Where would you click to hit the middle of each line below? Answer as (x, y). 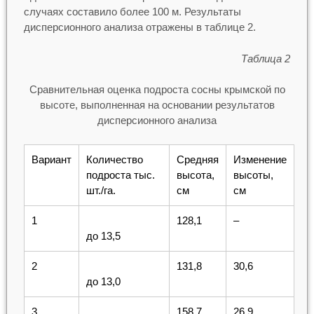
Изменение (260, 159)
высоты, (253, 175)
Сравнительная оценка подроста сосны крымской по (157, 90)
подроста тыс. (120, 175)
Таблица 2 (266, 58)
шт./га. (101, 190)
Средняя (197, 159)
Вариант (51, 159)
